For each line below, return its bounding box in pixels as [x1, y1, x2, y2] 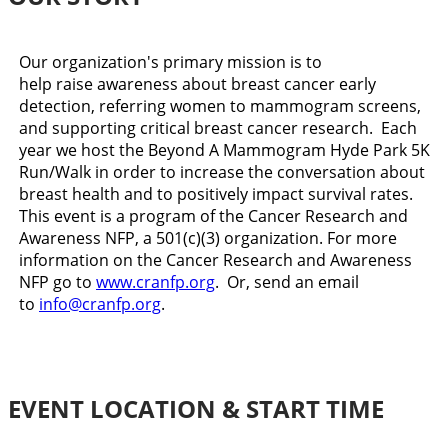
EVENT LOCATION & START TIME [8, 392, 384, 426]
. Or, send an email [215, 271, 359, 294]
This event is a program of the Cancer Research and [19, 205, 408, 228]
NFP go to [19, 271, 96, 294]
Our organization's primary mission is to [19, 51, 322, 74]
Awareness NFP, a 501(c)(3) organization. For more [19, 227, 397, 250]
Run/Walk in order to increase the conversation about [19, 161, 425, 184]
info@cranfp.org [39, 293, 161, 316]
